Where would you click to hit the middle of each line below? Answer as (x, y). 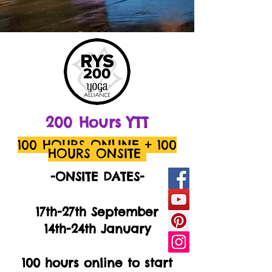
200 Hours (86, 122)
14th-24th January (97, 229)
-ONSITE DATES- (97, 176)
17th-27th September (97, 212)
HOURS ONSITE (94, 153)
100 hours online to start (97, 263)
